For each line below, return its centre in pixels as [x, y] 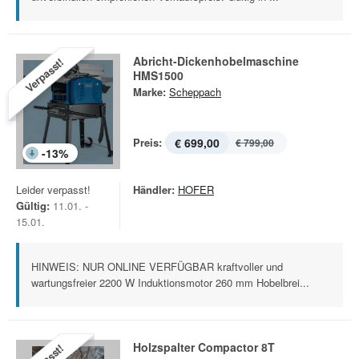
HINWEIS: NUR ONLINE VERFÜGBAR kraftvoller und [157, 266]
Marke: [149, 92]
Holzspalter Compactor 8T [204, 347]
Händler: [154, 190]
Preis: [147, 142]
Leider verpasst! [53, 190]
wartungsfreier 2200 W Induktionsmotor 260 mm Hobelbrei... [170, 282]
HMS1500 [158, 75]
